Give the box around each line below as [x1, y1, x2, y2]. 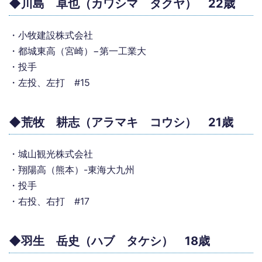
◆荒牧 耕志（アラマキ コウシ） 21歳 [9, 115, 233, 129]
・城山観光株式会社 [9, 148, 93, 160]
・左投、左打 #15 [9, 77, 90, 88]
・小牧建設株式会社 [9, 29, 93, 41]
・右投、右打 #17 [9, 195, 89, 207]
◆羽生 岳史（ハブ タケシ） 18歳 [9, 234, 210, 248]
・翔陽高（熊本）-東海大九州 [9, 164, 135, 175]
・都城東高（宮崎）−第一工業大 [9, 45, 146, 57]
